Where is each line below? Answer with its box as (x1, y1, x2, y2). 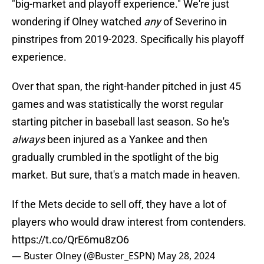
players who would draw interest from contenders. (12, 216, 246, 229)
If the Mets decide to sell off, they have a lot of (12, 198, 226, 211)
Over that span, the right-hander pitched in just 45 (12, 80, 241, 93)
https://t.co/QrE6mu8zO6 (12, 233, 129, 246)
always (12, 133, 47, 146)
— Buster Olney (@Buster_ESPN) (12, 249, 157, 263)
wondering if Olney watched (12, 15, 144, 28)
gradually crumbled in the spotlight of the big (12, 151, 219, 164)
